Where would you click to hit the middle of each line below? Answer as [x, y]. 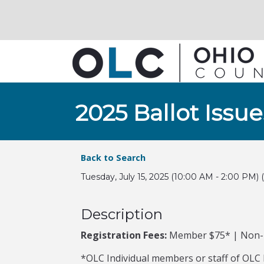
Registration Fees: [124, 235]
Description [122, 214]
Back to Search [113, 158]
